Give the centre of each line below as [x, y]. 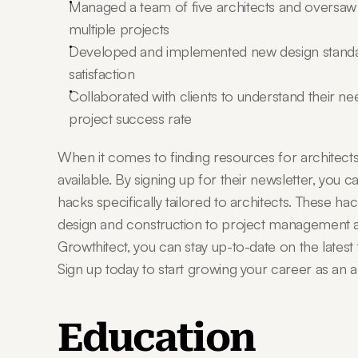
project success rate [130, 118]
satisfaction [102, 74]
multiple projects [119, 29]
